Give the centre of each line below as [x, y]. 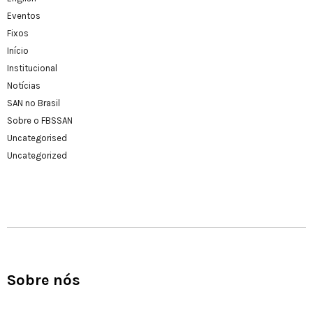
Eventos [24, 16]
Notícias [24, 86]
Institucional [32, 68]
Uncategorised [37, 138]
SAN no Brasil [34, 103]
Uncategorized [37, 156]
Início [18, 51]
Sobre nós [44, 281]
